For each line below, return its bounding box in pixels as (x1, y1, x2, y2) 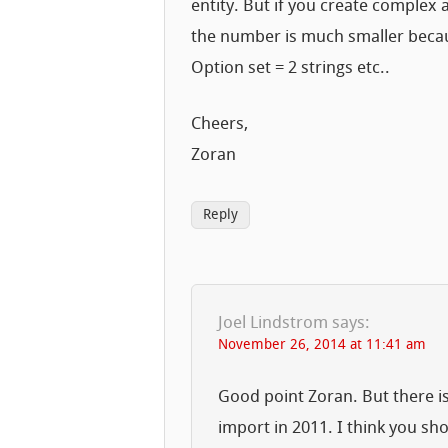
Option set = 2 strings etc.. (191, 59, 391, 77)
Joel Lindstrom (218, 315, 329, 333)
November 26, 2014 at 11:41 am (218, 338, 427, 354)
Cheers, (191, 116, 249, 134)
